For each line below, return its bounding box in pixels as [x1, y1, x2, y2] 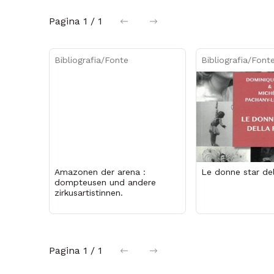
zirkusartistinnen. [54, 187, 123, 198]
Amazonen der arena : [54, 166, 146, 177]
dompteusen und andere [54, 177, 156, 187]
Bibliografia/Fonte [54, 55, 128, 65]
